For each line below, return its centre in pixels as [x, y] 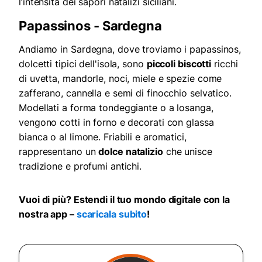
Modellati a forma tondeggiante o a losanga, [116, 108]
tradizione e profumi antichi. [80, 166]
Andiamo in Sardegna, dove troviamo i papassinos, [130, 49]
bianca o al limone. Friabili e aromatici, [103, 137]
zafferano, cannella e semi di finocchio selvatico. [125, 93]
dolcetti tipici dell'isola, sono [83, 64]
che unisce [187, 152]
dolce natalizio [131, 152]
